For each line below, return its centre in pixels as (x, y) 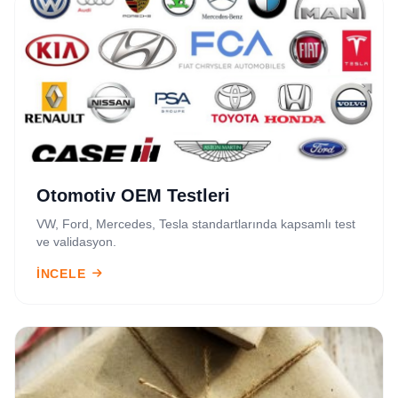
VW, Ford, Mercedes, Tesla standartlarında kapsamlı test (196, 224)
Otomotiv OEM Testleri (133, 195)
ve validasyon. (76, 242)
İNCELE (61, 274)
